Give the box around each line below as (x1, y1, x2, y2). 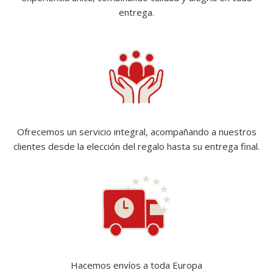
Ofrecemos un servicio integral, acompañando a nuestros (16, 125, 257, 138)
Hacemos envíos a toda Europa (71, 258, 202, 271)
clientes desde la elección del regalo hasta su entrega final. (13, 140, 260, 152)
